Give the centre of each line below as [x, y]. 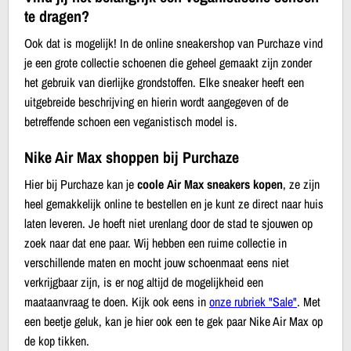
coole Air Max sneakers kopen [210, 184]
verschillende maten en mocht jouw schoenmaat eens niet [157, 262]
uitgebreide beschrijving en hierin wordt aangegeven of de [156, 101]
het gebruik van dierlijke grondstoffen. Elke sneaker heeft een [164, 82]
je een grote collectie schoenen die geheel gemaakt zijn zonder [168, 62]
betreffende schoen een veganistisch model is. [131, 121]
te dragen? [57, 16]
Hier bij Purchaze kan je [81, 184]
